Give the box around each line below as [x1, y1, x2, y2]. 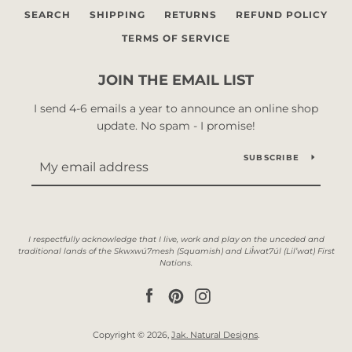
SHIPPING [90, 8, 145, 20]
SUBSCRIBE [243, 152, 299, 163]
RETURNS [164, 8, 217, 20]
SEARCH [24, 8, 71, 20]
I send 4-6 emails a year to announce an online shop [34, 101, 318, 115]
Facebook [157, 288, 211, 302]
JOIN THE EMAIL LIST [98, 71, 254, 89]
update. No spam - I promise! [97, 118, 255, 133]
